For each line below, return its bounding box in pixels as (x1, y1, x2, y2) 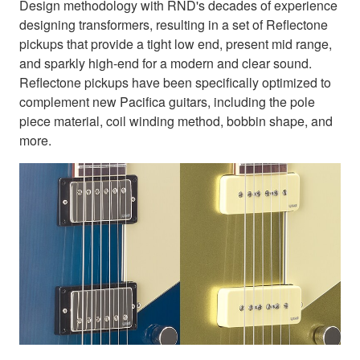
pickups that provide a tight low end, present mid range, (19, 35, 332, 54)
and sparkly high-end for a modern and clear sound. (19, 54, 312, 73)
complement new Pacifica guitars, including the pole (19, 92, 315, 112)
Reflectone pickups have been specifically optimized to (19, 73, 331, 92)
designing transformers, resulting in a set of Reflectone (19, 15, 328, 35)
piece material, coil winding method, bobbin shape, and (19, 112, 333, 131)
